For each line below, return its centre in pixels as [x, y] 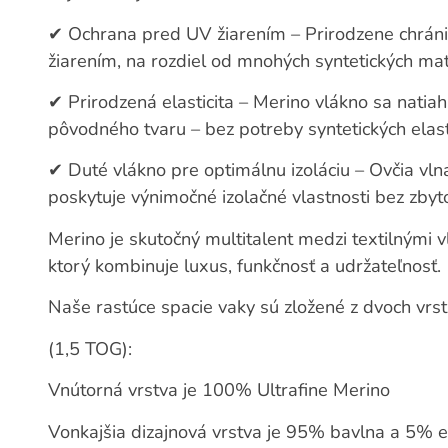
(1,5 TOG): [93, 348]
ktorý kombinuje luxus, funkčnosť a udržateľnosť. [245, 265]
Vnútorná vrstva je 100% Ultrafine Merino [219, 390]
